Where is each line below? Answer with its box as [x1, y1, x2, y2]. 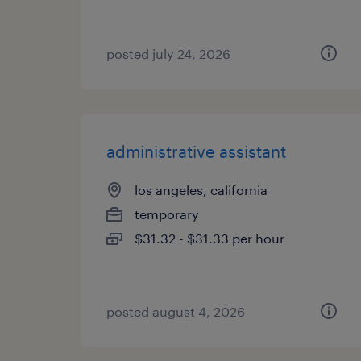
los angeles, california [135, 182, 268, 197]
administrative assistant [106, 142, 286, 161]
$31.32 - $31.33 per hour [135, 230, 284, 246]
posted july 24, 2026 [106, 46, 230, 61]
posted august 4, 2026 [106, 304, 245, 319]
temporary [135, 206, 199, 222]
